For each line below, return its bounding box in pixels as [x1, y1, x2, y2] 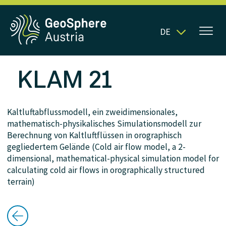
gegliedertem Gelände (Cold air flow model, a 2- [7, 141, 186, 152]
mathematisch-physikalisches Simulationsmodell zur [7, 118, 201, 129]
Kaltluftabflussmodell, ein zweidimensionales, [7, 106, 178, 118]
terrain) [7, 176, 35, 187]
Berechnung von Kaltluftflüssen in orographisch [7, 130, 182, 141]
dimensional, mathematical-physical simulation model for [7, 153, 219, 164]
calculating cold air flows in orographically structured [7, 164, 205, 176]
